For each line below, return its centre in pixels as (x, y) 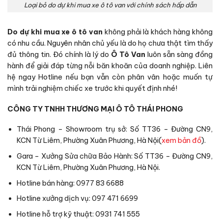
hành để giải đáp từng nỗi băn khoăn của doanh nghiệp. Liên (110, 66)
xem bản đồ (181, 141)
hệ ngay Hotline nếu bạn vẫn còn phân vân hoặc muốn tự (110, 77)
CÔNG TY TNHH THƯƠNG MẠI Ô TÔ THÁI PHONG (95, 109)
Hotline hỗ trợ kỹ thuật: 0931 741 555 (78, 214)
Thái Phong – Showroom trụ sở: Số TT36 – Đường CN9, (114, 129)
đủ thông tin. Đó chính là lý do (59, 55)
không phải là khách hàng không (159, 32)
